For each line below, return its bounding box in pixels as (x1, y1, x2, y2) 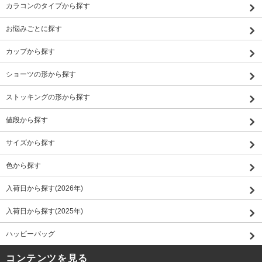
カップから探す (6, 47, 55, 56)
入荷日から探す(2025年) (6, 206, 83, 215)
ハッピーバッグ (6, 229, 55, 238)
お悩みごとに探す (6, 24, 62, 33)
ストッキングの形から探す (6, 92, 90, 101)
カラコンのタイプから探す (6, 1, 90, 10)
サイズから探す (6, 138, 55, 147)
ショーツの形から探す (6, 70, 76, 78)
